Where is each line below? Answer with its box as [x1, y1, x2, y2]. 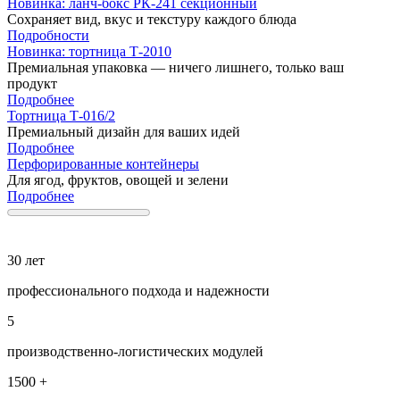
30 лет [7, 253, 45, 268]
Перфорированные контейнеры [7, 156, 199, 171]
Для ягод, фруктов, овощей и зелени [7, 172, 229, 187]
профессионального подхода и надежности [7, 283, 270, 298]
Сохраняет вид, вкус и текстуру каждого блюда [7, 12, 296, 27]
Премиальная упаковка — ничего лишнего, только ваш [7, 60, 344, 75]
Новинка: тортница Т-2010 [7, 44, 171, 59]
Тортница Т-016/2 [7, 108, 115, 123]
